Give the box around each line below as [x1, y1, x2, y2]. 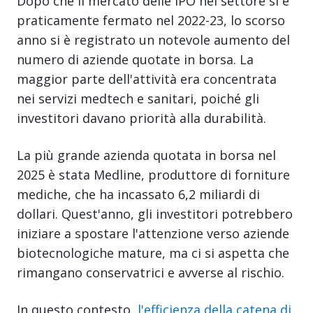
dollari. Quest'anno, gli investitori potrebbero [17, 205, 293, 222]
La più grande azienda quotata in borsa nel [17, 146, 276, 163]
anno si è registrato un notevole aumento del [17, 31, 290, 48]
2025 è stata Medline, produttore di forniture [17, 166, 290, 183]
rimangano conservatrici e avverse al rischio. [17, 263, 284, 281]
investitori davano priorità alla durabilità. [17, 109, 266, 126]
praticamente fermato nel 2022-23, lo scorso [17, 11, 285, 29]
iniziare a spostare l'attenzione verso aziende [17, 224, 289, 242]
